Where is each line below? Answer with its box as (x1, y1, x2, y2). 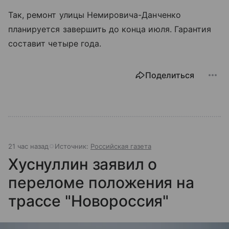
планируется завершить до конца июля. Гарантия (8, 24, 212, 35)
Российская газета (90, 142, 151, 151)
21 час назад (8, 142, 49, 151)
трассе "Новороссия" (8, 192, 169, 211)
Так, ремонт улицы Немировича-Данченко (8, 10, 181, 20)
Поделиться (145, 70, 194, 81)
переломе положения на (8, 173, 194, 192)
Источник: (55, 142, 90, 151)
